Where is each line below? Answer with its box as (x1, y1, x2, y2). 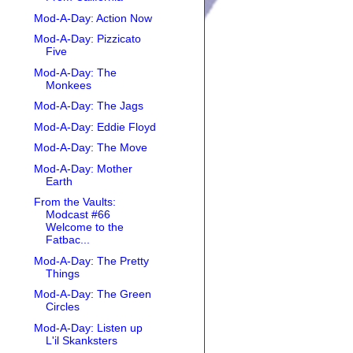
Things (45, 266, 80, 280)
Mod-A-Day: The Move (33, 141, 147, 154)
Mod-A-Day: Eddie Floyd (33, 120, 156, 133)
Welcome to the (45, 221, 124, 234)
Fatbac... (45, 233, 90, 247)
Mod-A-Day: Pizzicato (33, 32, 141, 46)
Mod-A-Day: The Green (33, 288, 151, 301)
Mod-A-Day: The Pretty (33, 254, 149, 267)
